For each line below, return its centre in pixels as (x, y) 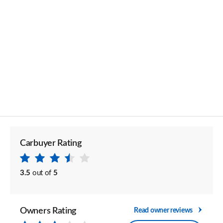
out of (42, 173)
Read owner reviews (163, 210)
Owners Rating (48, 211)
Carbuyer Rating (51, 143)
